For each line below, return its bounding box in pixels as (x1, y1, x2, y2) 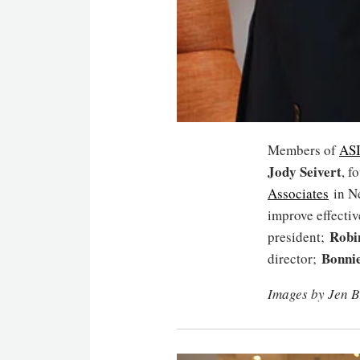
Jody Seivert (268, 162, 342, 182)
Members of (268, 141, 339, 160)
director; (268, 249, 321, 268)
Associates (268, 184, 329, 203)
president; (268, 227, 329, 247)
